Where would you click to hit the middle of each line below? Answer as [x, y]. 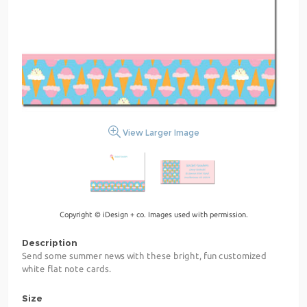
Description [50, 243]
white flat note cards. [66, 269]
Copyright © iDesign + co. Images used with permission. [153, 215]
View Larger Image [160, 133]
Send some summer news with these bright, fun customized [144, 256]
